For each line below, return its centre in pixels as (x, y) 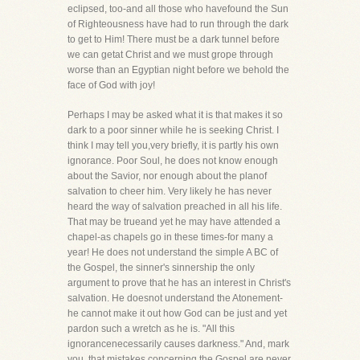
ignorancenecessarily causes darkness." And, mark (178, 344)
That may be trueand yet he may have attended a (174, 222)
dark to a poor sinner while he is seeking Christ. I (173, 130)
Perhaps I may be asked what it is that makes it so (175, 115)
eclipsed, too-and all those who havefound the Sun (178, 9)
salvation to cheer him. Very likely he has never (170, 191)
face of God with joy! (111, 85)
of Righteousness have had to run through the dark (178, 24)
